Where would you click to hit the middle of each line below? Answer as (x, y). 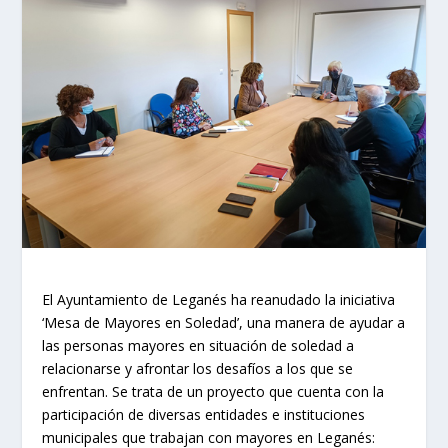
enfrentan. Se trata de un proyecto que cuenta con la (213, 392)
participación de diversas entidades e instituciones (204, 415)
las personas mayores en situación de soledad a (198, 346)
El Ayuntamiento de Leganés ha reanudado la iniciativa (219, 300)
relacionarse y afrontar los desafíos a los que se (198, 369)
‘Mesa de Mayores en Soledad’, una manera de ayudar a (224, 323)
